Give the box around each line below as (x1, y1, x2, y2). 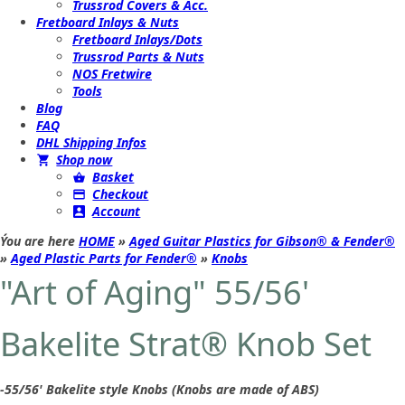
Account (92, 202, 141, 220)
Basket (92, 168, 135, 185)
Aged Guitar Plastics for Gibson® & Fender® (129, 232, 395, 250)
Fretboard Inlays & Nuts (36, 14, 179, 31)
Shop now (56, 151, 113, 168)
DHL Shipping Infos (36, 134, 146, 151)
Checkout (92, 185, 149, 202)
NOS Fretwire (72, 65, 152, 82)
